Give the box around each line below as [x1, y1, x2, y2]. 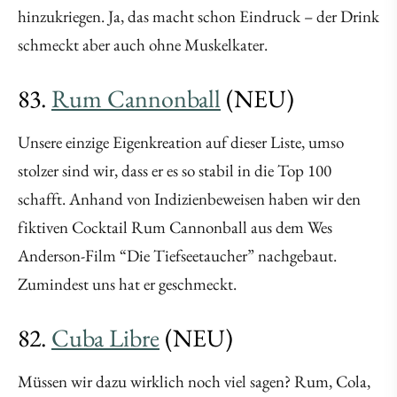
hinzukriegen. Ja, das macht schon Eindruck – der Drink [18, 5, 379, 28]
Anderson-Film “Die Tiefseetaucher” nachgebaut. [18, 245, 337, 268]
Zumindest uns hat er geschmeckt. [18, 273, 237, 296]
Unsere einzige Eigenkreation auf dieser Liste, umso [18, 131, 344, 154]
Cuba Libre [51, 322, 160, 354]
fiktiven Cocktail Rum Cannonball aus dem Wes [18, 216, 332, 239]
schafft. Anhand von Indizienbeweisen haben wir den [18, 188, 361, 211]
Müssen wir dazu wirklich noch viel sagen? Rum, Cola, [18, 370, 370, 393]
